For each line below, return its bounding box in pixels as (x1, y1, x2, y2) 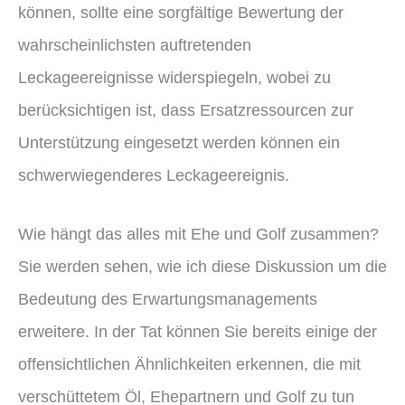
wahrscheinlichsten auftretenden (18, 34, 251, 54)
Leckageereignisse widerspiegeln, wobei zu (18, 67, 331, 87)
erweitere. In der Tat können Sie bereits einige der (18, 322, 377, 342)
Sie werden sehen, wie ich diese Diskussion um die (18, 257, 387, 277)
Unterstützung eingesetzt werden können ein (18, 132, 340, 152)
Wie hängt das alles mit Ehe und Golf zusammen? (18, 224, 379, 244)
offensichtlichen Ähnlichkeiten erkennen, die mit (18, 354, 361, 374)
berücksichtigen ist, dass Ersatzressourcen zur (18, 99, 353, 119)
